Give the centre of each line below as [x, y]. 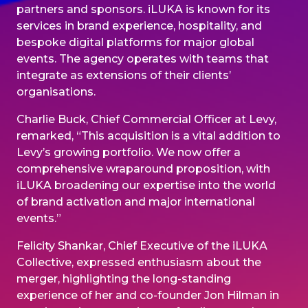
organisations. [56, 91]
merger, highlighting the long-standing [124, 278]
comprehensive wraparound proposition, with [143, 168]
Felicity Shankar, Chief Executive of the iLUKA [142, 245]
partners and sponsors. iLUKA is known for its [143, 9]
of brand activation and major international [136, 201]
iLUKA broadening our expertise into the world [146, 185]
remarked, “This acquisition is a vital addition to [148, 135]
